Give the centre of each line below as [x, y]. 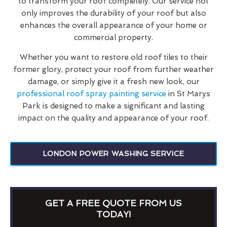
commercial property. [113, 37]
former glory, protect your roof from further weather [113, 69]
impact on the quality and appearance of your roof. [113, 118]
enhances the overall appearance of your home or [113, 25]
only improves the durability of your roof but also [113, 13]
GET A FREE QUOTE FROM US [113, 203]
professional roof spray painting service [91, 93]
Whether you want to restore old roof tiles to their [113, 57]
